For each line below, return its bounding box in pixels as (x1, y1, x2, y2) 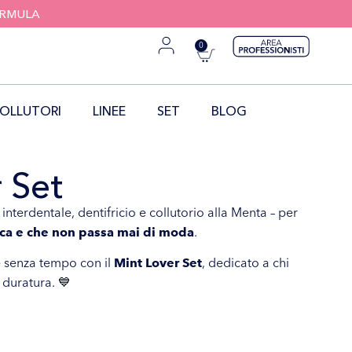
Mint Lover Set (114, 255, 202, 271)
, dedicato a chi (202, 255, 289, 271)
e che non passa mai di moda (16, 224, 194, 240)
